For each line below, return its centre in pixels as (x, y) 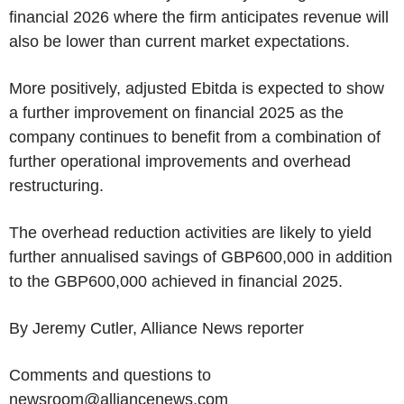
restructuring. (56, 186)
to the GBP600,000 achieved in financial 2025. (176, 281)
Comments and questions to (110, 375)
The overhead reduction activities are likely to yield (190, 233)
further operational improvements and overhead (180, 161)
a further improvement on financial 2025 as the (176, 113)
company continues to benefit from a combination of (195, 137)
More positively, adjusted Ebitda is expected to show (197, 88)
